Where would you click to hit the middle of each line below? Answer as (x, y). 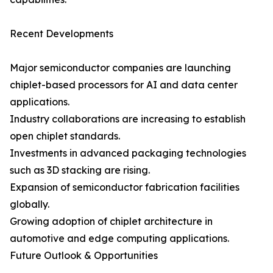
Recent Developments (62, 34)
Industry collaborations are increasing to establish (128, 119)
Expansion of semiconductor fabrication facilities (125, 187)
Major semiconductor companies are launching (120, 68)
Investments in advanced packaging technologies (128, 153)
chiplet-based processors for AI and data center (124, 85)
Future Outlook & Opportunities (84, 256)
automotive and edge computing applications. (119, 239)
